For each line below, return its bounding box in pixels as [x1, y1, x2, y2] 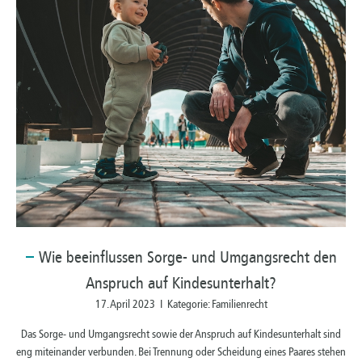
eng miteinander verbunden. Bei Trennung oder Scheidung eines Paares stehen [16, 344, 346, 359]
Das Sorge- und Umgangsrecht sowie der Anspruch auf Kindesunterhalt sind [21, 326, 341, 341]
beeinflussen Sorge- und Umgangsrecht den [61, 246, 337, 267]
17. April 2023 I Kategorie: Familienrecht [95, 297, 267, 311]
